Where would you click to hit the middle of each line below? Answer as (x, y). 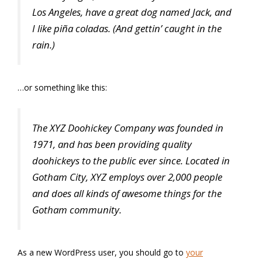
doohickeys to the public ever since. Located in (131, 161)
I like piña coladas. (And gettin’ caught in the (127, 28)
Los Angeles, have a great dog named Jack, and (132, 12)
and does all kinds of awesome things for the (127, 194)
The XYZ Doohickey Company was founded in (128, 128)
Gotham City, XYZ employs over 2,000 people (127, 177)
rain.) (44, 45)
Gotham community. (77, 210)
